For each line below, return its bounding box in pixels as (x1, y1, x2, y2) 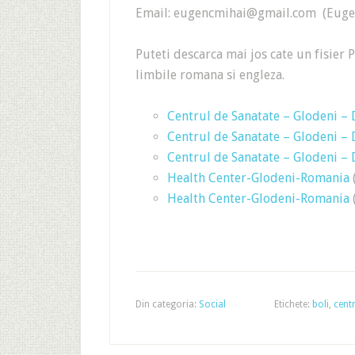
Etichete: (274, 299, 312, 310)
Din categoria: (136, 299, 199, 310)
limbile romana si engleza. (136, 67, 284, 82)
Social (199, 299, 226, 310)
